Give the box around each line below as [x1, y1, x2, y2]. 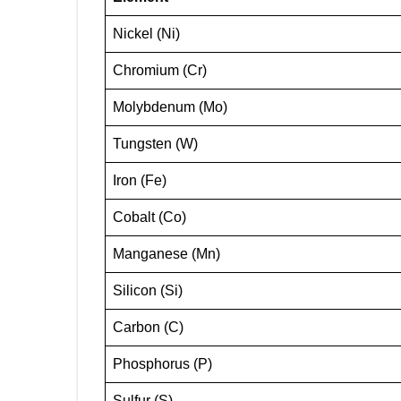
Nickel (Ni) [113, 26, 180, 41]
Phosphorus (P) [113, 356, 212, 371]
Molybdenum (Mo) [113, 99, 227, 115]
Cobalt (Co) [113, 209, 186, 225]
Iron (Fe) [113, 173, 166, 188]
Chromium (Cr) [113, 63, 207, 78]
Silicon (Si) [113, 283, 183, 298]
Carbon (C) [113, 320, 183, 335]
